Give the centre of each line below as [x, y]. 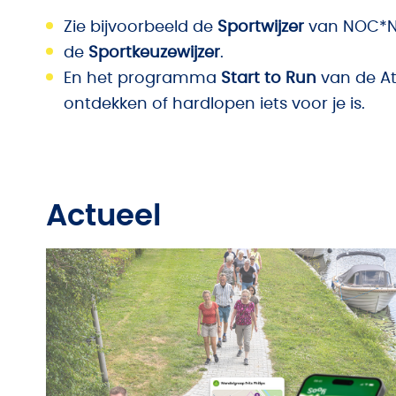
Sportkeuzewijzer [154, 53]
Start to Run [269, 79]
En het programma [142, 79]
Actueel [103, 217]
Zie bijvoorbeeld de [141, 27]
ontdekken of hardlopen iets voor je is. [214, 104]
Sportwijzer [261, 27]
